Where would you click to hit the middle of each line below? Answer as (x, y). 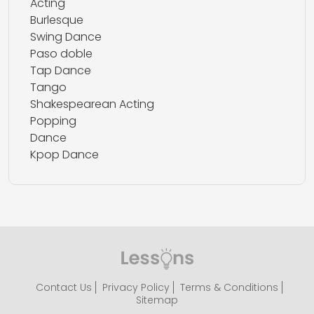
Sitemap (157, 300)
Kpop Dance (64, 155)
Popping (53, 121)
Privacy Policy (136, 287)
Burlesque (57, 20)
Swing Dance (66, 37)
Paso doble (61, 54)
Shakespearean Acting (92, 104)
